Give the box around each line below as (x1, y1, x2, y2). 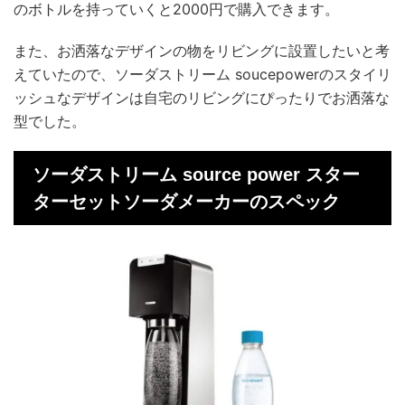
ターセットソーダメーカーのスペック (33, 192, 340, 212)
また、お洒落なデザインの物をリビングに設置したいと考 (14, 42, 390, 60)
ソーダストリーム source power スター (33, 165, 360, 184)
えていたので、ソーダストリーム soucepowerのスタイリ (14, 65, 391, 83)
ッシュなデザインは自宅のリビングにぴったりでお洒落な (14, 89, 390, 107)
